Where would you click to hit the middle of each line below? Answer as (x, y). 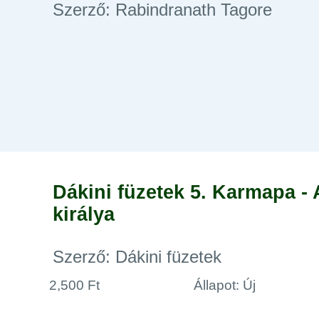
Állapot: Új (225, 285)
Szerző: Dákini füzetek (137, 257)
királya (84, 214)
